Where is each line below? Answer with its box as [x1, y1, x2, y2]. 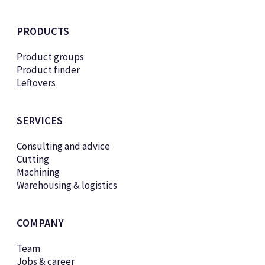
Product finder [16, 63, 80, 76]
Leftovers [16, 76, 56, 89]
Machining [16, 165, 60, 179]
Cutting [16, 152, 49, 166]
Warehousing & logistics [16, 178, 117, 192]
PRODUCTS [16, 24, 69, 38]
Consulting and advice [16, 139, 110, 153]
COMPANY [16, 215, 64, 230]
